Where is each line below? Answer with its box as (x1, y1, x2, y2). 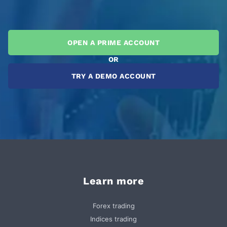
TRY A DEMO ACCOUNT (71, 72, 156, 81)
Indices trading (90, 215, 137, 223)
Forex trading (92, 202, 135, 210)
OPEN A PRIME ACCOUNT (67, 39, 160, 47)
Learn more (83, 175, 144, 187)
